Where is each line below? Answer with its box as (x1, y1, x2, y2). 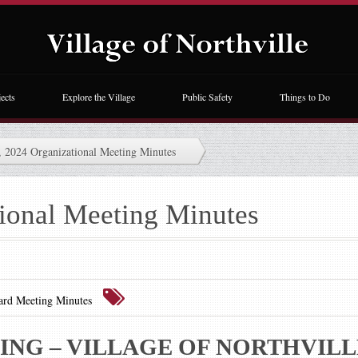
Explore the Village (62, 90, 135, 103)
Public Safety (182, 90, 233, 103)
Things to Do (280, 90, 330, 103)
